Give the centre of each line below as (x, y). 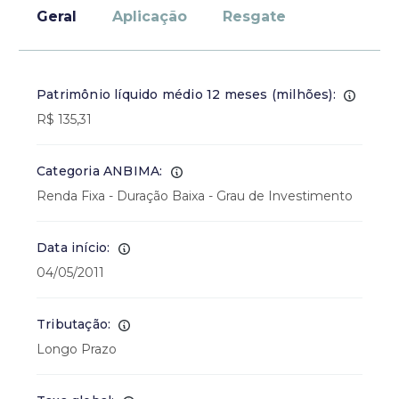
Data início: (73, 248)
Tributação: (74, 324)
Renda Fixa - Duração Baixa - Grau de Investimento (195, 196)
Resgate (254, 16)
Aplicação (150, 16)
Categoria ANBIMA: (100, 171)
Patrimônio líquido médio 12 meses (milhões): (186, 94)
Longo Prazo (77, 349)
